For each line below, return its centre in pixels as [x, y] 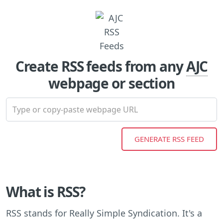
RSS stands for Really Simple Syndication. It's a [104, 213]
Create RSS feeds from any [101, 66]
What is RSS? [46, 191]
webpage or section [111, 83]
